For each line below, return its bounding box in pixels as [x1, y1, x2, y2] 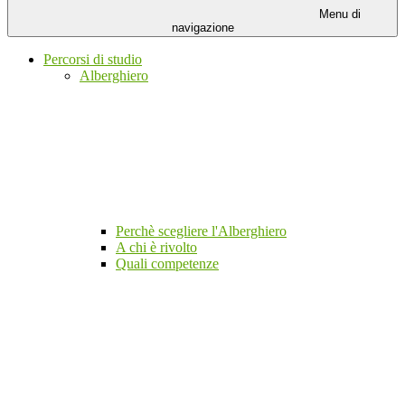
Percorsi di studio [43, 52, 142, 68]
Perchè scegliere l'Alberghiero [116, 223, 287, 240]
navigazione [171, 21, 234, 35]
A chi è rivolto [116, 240, 197, 256]
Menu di [316, 7, 361, 22]
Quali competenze [116, 256, 219, 272]
